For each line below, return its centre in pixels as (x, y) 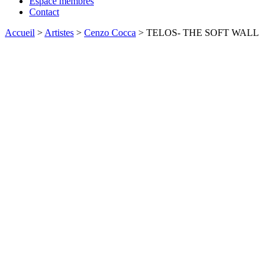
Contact (44, 12)
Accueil (20, 33)
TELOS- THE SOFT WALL (203, 33)
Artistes (59, 33)
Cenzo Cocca (110, 33)
